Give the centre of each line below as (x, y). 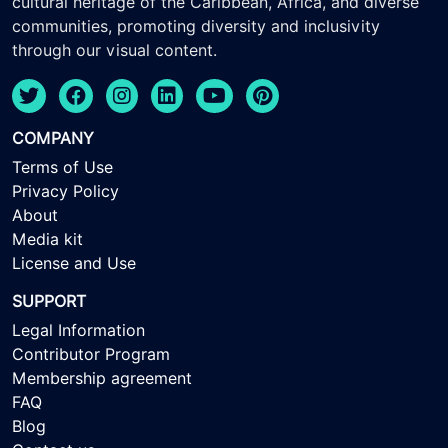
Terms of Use (62, 167)
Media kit (47, 239)
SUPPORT (49, 301)
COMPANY (53, 138)
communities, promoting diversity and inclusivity (196, 26)
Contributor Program (91, 354)
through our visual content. (114, 50)
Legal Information (78, 330)
